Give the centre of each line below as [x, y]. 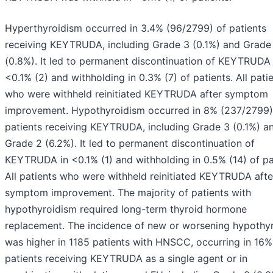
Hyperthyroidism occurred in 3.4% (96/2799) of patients [136, 28]
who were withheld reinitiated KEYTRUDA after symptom [136, 94]
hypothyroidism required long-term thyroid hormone [126, 209]
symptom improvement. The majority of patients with [128, 193]
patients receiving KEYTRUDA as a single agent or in [126, 259]
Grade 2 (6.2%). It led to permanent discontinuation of [130, 144]
